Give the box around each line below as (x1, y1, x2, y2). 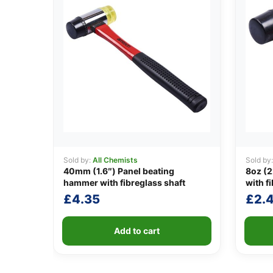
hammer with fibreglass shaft (63, 177, 185, 188)
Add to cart (113, 225, 160, 236)
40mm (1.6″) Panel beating (63, 166, 174, 177)
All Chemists (93, 155, 138, 165)
